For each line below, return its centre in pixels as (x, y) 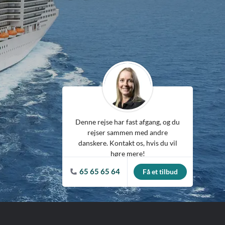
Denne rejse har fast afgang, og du (128, 122)
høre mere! (128, 153)
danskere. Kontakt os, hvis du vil (128, 143)
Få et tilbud (160, 172)
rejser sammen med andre (128, 132)
